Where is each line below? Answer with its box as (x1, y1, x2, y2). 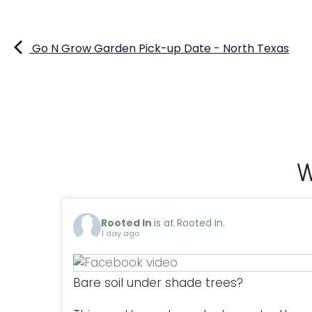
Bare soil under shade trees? (73, 274, 243, 291)
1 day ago (101, 228, 139, 240)
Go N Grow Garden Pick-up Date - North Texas (29, 40, 289, 56)
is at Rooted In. (154, 216, 225, 231)
